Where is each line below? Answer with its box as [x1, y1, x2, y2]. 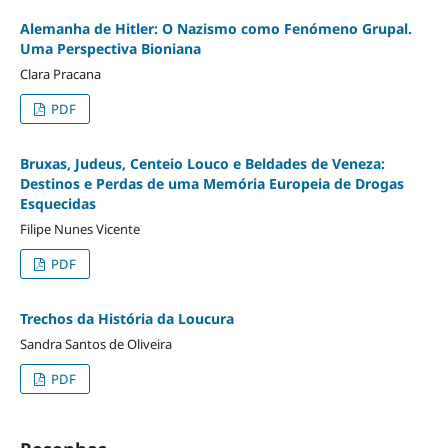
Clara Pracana [19, 64, 101, 83]
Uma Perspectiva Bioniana [19, 38, 201, 58]
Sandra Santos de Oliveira [19, 334, 172, 353]
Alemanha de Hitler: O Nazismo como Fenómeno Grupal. [19, 18, 412, 38]
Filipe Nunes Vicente [19, 219, 140, 238]
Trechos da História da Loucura [19, 308, 234, 328]
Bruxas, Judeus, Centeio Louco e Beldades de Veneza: [19, 153, 385, 173]
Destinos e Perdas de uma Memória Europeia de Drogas [19, 173, 404, 193]
